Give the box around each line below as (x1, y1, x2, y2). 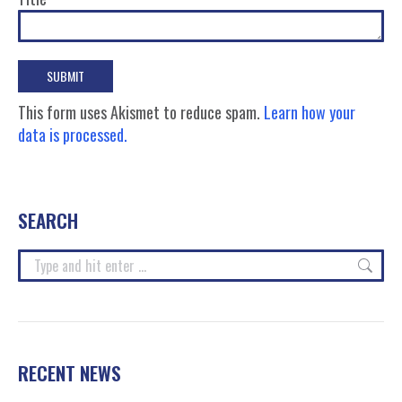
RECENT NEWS (18, 359, 121, 387)
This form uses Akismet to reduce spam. (18, 100, 264, 124)
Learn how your (264, 100, 355, 124)
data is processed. (18, 123, 127, 146)
